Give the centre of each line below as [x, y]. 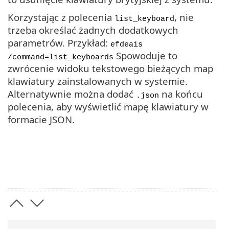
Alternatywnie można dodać [72, 94]
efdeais [127, 45]
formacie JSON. [41, 120]
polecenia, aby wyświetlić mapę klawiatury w [108, 107]
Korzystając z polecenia [61, 17]
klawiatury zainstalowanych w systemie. [98, 81]
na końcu [181, 94]
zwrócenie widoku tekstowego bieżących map [110, 68]
